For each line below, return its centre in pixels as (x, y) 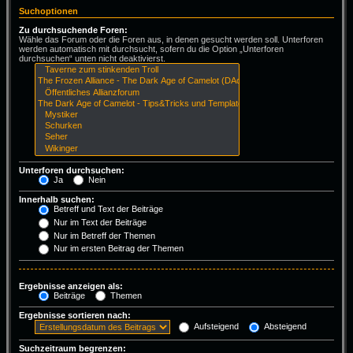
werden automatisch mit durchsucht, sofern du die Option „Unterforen (151, 49)
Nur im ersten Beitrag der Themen (117, 249)
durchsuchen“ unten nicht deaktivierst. (92, 59)
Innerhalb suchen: (57, 200)
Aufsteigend (215, 327)
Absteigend (284, 327)
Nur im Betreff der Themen (103, 235)
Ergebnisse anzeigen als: (71, 286)
